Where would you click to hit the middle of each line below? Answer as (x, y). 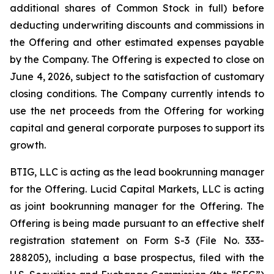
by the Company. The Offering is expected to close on (137, 59)
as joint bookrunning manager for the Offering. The (137, 206)
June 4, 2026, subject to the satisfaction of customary (137, 76)
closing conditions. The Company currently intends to (137, 94)
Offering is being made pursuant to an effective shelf (137, 223)
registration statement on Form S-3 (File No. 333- (137, 240)
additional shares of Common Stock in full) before (137, 8)
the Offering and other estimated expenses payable (137, 42)
